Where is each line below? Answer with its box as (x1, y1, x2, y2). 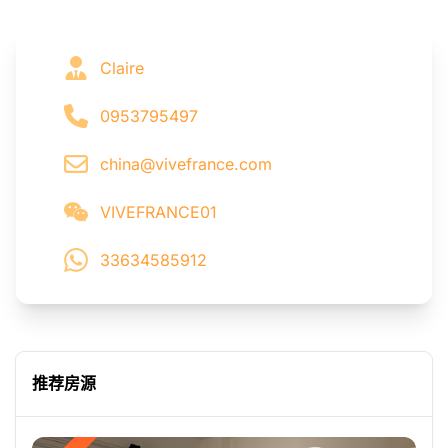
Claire (100, 57, 144, 78)
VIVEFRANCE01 (100, 201, 217, 222)
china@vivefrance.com (100, 153, 272, 174)
